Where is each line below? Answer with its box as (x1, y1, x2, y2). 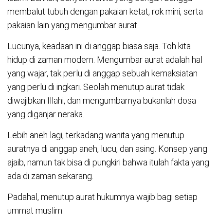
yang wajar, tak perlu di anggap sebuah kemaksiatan (7, 68, 198, 79)
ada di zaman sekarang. (7, 171, 93, 182)
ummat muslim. (7, 205, 64, 216)
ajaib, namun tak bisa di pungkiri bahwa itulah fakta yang (7, 157, 209, 168)
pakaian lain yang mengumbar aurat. (7, 20, 139, 31)
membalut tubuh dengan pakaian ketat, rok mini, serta (7, 6, 203, 17)
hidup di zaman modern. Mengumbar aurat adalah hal (7, 54, 202, 65)
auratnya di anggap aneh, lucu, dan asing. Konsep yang (7, 144, 207, 154)
